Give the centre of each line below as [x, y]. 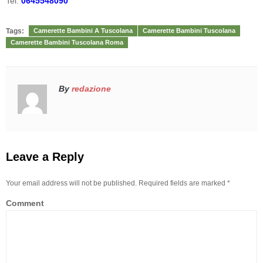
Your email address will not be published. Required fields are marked [117, 183]
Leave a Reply [45, 156]
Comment [25, 203]
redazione [91, 88]
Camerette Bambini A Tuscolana [83, 30]
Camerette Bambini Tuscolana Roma [67, 42]
